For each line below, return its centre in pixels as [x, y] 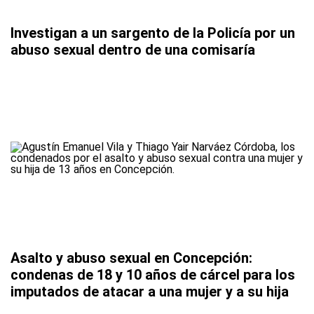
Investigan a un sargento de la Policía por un [153, 33]
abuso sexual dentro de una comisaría [133, 50]
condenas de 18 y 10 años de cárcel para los [153, 275]
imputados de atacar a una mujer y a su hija [150, 292]
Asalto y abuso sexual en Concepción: [131, 258]
